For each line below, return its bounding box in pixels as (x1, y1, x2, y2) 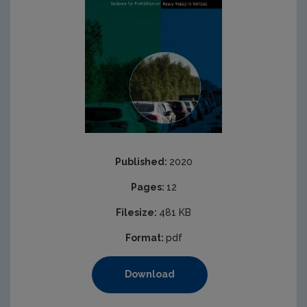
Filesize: (116, 207, 159, 218)
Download (124, 269, 175, 280)
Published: (114, 156, 169, 167)
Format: (125, 232, 166, 243)
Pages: (130, 182, 167, 193)
